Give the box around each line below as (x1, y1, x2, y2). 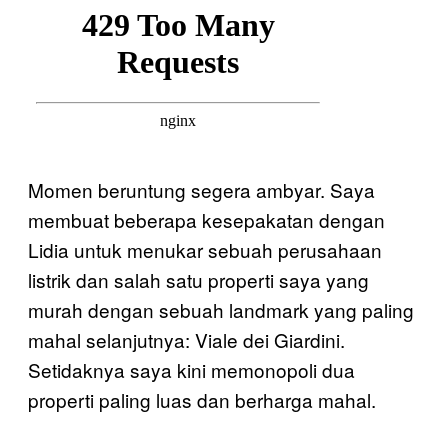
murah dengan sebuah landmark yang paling (28, 296, 414, 323)
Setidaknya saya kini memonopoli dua (28, 356, 355, 383)
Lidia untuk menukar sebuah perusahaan (28, 236, 382, 263)
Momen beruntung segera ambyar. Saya (28, 176, 375, 203)
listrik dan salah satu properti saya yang (28, 266, 369, 293)
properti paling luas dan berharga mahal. (28, 386, 376, 413)
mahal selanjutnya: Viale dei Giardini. (28, 326, 345, 353)
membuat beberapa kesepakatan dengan (28, 206, 385, 233)
